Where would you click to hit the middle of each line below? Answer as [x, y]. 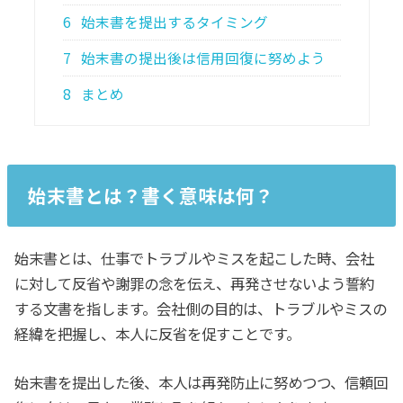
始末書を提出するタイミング [173, 22]
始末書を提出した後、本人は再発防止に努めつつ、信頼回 [201, 382]
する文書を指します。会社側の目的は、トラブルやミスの [201, 308]
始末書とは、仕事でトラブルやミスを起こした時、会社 [195, 258]
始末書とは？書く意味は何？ [150, 196]
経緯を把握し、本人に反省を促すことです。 [158, 333]
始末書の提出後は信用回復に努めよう [202, 58]
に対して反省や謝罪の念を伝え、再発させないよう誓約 [195, 283]
